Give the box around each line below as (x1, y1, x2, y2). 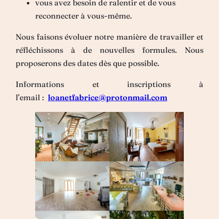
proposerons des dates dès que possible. (16, 58, 159, 68)
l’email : (16, 92, 48, 102)
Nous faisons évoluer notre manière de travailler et (16, 31, 203, 42)
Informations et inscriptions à (16, 79, 203, 89)
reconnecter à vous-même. (35, 10, 132, 21)
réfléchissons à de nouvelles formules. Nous (16, 44, 203, 55)
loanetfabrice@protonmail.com (48, 92, 167, 102)
